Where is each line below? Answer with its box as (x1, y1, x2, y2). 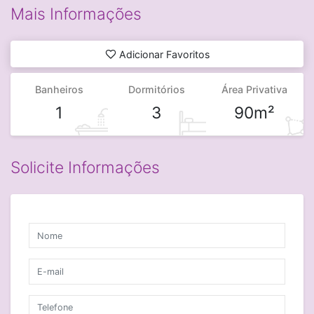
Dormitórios (128, 83, 186, 95)
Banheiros (35, 83, 84, 95)
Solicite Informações (11, 158, 160, 178)
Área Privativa (221, 83, 288, 95)
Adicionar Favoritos (118, 48, 210, 60)
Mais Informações (11, 4, 142, 25)
